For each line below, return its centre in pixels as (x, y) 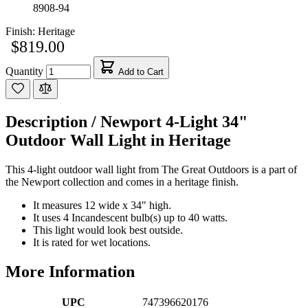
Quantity (24, 71)
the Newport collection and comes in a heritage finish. (122, 181)
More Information (70, 271)
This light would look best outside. (108, 230)
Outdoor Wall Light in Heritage (118, 140)
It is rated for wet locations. (92, 242)
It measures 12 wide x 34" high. (102, 205)
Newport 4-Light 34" (174, 121)
